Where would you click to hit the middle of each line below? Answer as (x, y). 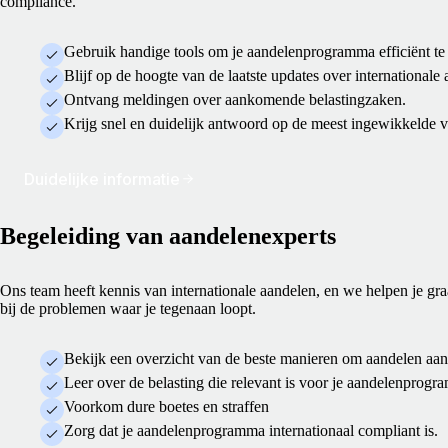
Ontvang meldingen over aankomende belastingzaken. (235, 100)
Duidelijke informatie (102, 179)
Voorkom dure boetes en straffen (166, 407)
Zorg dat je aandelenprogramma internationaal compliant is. (251, 431)
